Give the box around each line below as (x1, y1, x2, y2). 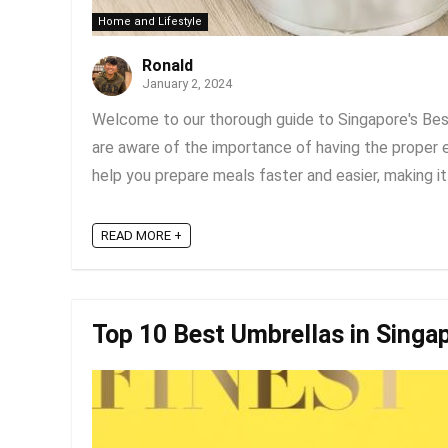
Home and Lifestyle (98, 15, 202, 28)
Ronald (142, 56, 193, 75)
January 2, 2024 (142, 76, 232, 91)
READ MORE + (101, 228, 182, 244)
